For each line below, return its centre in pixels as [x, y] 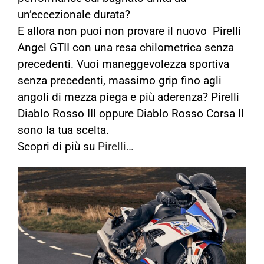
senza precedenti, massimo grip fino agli [120, 81]
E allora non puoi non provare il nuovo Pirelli [129, 31]
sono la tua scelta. [63, 130]
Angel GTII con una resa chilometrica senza [126, 48]
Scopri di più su [58, 147]
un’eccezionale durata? [74, 15]
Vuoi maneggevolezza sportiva [153, 64]
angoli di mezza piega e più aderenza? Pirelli [128, 97]
